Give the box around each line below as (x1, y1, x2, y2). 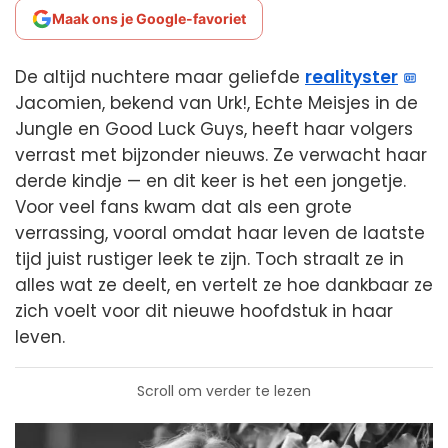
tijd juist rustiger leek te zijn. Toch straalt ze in (15, 247, 404, 271)
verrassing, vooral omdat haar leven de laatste (15, 221, 425, 245)
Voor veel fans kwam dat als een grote (15, 195, 352, 219)
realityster (305, 65, 398, 89)
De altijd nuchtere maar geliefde (15, 65, 305, 89)
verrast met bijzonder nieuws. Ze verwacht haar (15, 143, 427, 167)
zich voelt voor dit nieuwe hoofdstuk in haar (15, 299, 393, 323)
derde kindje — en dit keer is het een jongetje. (15, 169, 406, 193)
